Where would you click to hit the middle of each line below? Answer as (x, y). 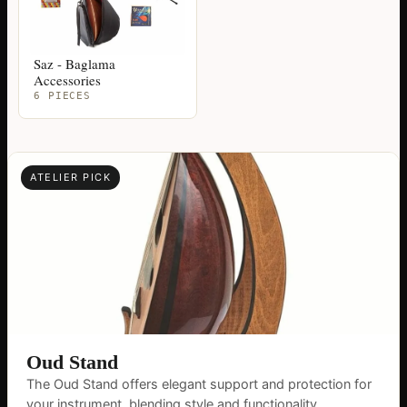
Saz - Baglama (74, 63)
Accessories (67, 79)
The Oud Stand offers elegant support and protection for (199, 384)
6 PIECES (63, 95)
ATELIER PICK (71, 177)
